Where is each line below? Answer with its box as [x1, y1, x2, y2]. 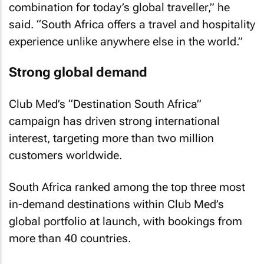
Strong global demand [9, 65, 147, 80]
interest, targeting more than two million [9, 131, 214, 145]
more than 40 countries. [9, 232, 131, 245]
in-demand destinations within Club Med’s [9, 197, 224, 211]
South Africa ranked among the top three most [9, 180, 245, 194]
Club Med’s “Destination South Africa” [9, 97, 202, 111]
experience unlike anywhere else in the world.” [9, 34, 243, 48]
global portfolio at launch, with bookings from [9, 214, 242, 228]
